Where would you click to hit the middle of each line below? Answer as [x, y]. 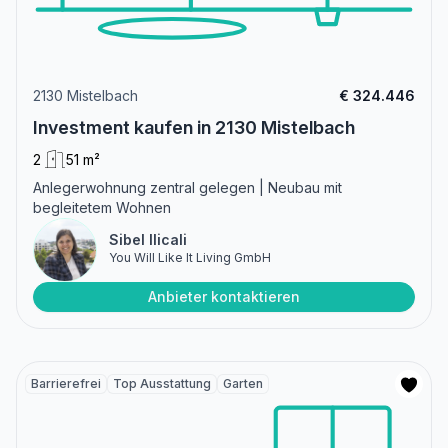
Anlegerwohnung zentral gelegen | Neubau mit [187, 187]
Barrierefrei [66, 383]
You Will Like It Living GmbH [190, 257]
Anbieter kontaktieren [224, 296]
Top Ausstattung [162, 383]
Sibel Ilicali [148, 239]
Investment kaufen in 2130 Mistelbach [194, 127]
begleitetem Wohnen [102, 207]
